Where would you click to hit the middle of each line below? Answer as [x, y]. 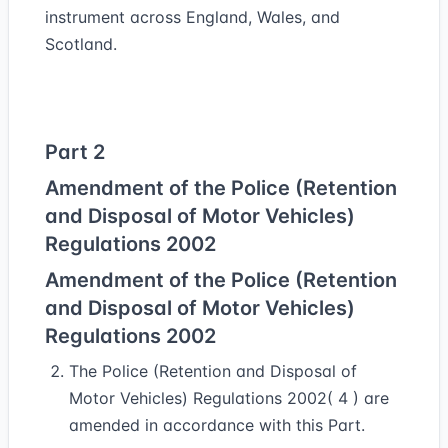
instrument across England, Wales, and [192, 17]
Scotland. [81, 44]
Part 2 [75, 152]
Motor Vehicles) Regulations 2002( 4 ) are [229, 398]
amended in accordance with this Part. [217, 425]
